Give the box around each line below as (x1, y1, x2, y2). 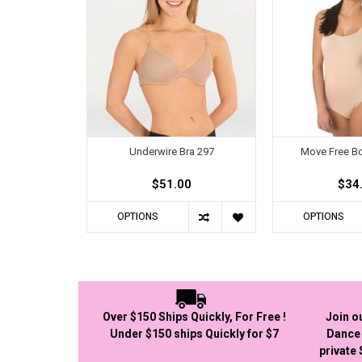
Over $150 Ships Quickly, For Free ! (103, 310, 287, 324)
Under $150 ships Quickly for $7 (110, 327, 280, 341)
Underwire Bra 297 (128, 145, 214, 158)
